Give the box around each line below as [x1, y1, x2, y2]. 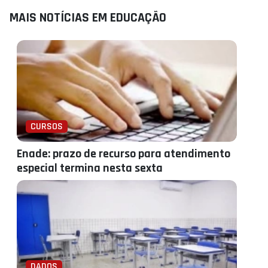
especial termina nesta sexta [17, 160, 163, 176]
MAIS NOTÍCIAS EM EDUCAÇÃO [10, 10, 166, 26]
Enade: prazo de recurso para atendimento [17, 146, 230, 162]
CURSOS [31, 120, 63, 133]
